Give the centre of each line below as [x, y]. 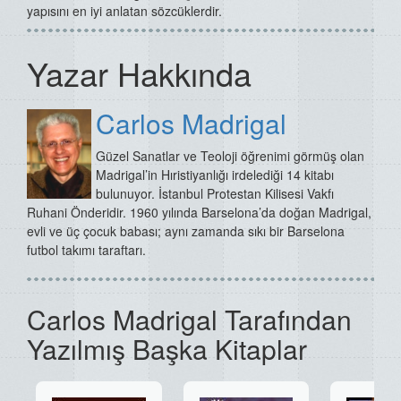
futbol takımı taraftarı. [86, 250]
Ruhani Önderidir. [78, 212]
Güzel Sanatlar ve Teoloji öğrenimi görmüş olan [230, 156]
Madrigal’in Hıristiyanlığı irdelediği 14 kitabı [215, 175]
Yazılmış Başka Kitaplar [167, 349]
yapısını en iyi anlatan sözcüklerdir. [126, 11]
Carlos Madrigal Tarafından [189, 319]
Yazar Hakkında [139, 73]
